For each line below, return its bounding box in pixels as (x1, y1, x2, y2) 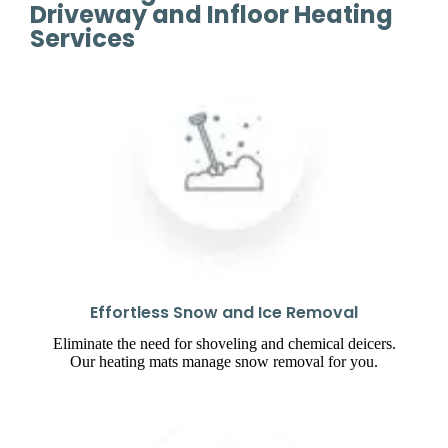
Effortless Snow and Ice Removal (90, 301, 358, 325)
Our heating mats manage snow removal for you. (70, 353, 378, 371)
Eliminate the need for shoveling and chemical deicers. (52, 335, 396, 353)
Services (30, 22, 135, 56)
